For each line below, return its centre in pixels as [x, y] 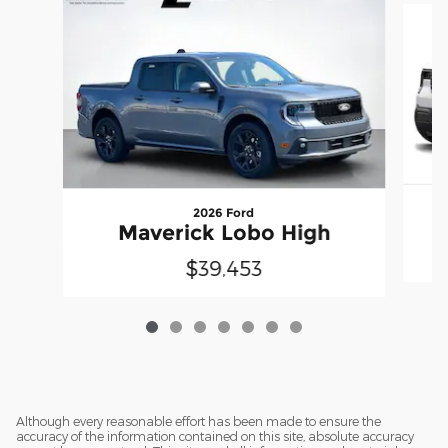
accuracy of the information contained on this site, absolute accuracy [215, 435]
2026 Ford [224, 212]
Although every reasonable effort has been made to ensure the [198, 420]
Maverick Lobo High [223, 232]
